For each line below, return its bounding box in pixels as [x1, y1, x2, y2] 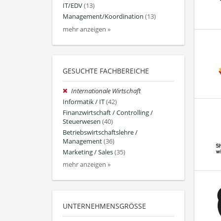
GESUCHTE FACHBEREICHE [63, 66, 149, 75]
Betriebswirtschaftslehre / [63, 128, 138, 137]
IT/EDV [63, 1, 82, 10]
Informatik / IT [63, 97, 105, 106]
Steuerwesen [63, 117, 101, 126]
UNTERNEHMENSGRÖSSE [63, 201, 142, 211]
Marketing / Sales [63, 148, 113, 157]
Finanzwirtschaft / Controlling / [63, 108, 153, 117]
